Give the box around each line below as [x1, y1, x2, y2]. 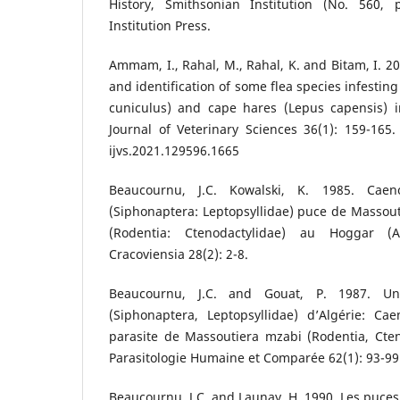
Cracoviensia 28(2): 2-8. [109, 245, 248, 262]
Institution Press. [109, 16, 211, 34]
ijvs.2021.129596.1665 [109, 141, 239, 159]
